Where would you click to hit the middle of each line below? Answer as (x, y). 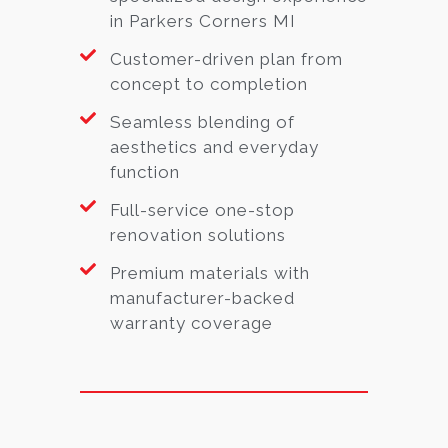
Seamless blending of (202, 121)
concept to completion (209, 83)
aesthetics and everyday (214, 146)
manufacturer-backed (202, 297)
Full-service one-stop (202, 209)
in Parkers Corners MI (203, 20)
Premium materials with (210, 272)
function (145, 171)
